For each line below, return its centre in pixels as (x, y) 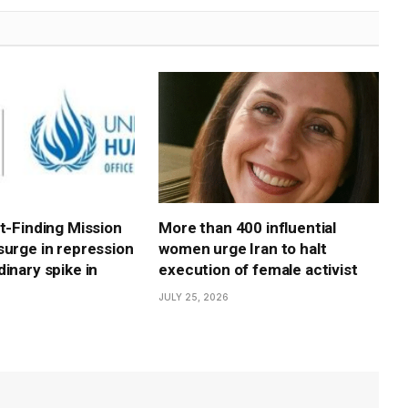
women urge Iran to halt (243, 249)
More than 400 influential (248, 228)
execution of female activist (258, 270)
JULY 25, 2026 (194, 297)
